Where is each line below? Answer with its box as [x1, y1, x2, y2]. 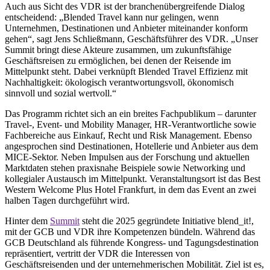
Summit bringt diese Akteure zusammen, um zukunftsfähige [5, 45, 231, 55]
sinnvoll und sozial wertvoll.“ [5, 88, 116, 99]
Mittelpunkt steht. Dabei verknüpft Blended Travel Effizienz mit [5, 66, 248, 77]
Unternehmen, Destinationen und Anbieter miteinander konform [5, 23, 248, 34]
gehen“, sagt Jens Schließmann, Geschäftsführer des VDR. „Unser [5, 34, 258, 45]
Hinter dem [5, 216, 50, 227]
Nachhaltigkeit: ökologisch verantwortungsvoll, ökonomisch [5, 77, 234, 88]
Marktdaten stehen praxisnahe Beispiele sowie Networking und [5, 163, 245, 174]
